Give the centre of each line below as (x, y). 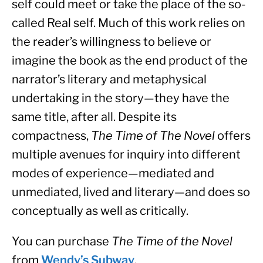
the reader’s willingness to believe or (112, 41)
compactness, (51, 135)
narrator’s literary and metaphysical (109, 79)
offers (233, 135)
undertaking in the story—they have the (121, 98)
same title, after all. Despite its (94, 117)
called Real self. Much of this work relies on (129, 23)
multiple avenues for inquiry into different (126, 154)
